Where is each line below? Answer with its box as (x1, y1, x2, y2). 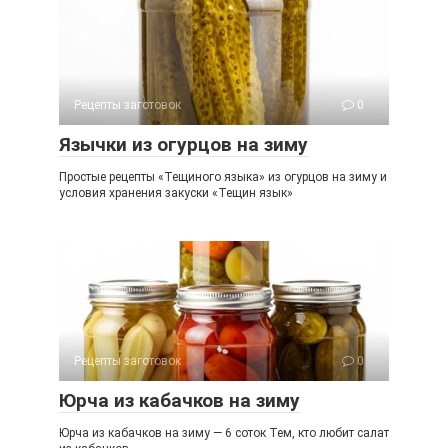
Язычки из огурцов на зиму (59, 133, 308, 156)
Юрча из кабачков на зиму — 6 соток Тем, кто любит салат (59, 426, 389, 440)
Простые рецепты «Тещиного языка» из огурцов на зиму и (59, 170, 387, 184)
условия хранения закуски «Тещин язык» (59, 186, 293, 200)
